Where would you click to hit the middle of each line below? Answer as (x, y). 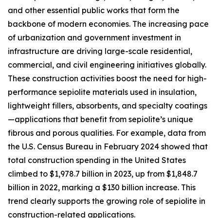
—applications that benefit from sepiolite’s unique (100, 119)
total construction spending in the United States (97, 160)
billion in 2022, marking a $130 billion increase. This (102, 188)
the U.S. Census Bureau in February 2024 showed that (108, 147)
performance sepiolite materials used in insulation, (102, 92)
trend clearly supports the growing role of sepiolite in (107, 201)
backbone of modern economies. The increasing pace (108, 24)
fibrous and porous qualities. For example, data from (107, 133)
